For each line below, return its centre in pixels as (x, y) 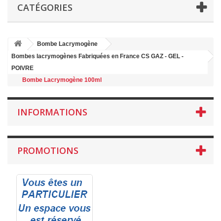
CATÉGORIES (45, 7)
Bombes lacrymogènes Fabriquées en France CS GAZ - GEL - (97, 56)
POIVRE (22, 68)
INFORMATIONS (52, 112)
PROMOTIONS (48, 150)
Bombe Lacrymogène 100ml (62, 80)
